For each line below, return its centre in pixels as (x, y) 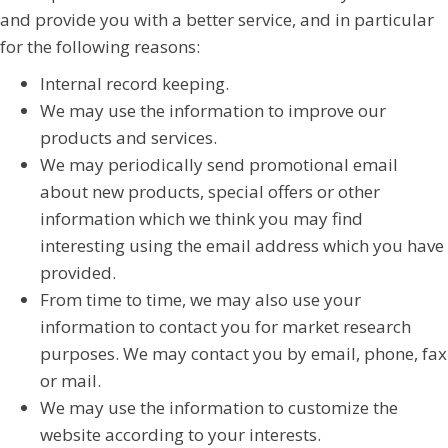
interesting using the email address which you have (242, 245)
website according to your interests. (180, 434)
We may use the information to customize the (219, 407)
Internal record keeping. (134, 83)
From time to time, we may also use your (200, 299)
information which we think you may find (201, 218)
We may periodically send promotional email (219, 164)
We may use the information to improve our (213, 110)
